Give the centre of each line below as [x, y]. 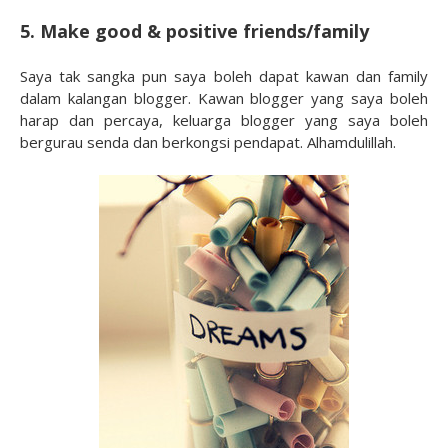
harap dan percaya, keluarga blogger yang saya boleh [224, 120]
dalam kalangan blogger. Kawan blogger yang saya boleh [224, 98]
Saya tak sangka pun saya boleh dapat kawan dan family [224, 76]
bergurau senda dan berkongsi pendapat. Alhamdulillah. [208, 142]
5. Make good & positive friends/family [194, 31]
